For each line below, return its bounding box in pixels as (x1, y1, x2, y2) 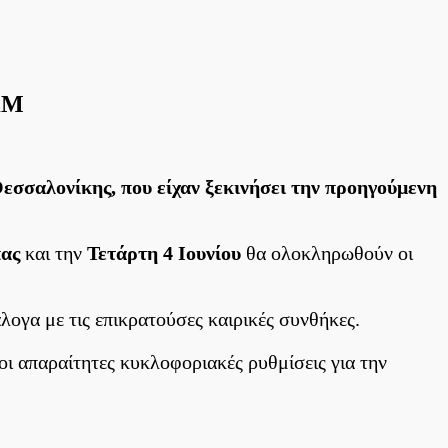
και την (20, 241, 87, 264)
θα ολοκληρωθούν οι (241, 241, 413, 264)
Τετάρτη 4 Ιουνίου (87, 241, 241, 264)
